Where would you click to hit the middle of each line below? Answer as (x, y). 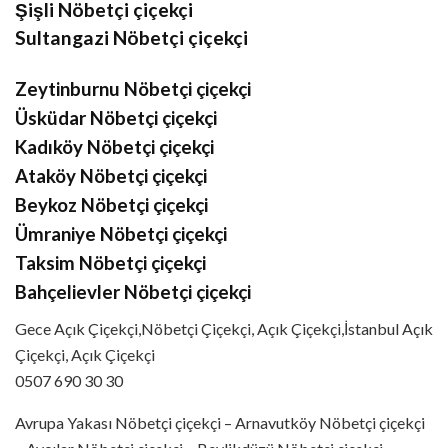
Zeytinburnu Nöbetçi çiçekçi (133, 89)
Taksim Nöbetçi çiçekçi (110, 263)
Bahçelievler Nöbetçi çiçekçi (133, 292)
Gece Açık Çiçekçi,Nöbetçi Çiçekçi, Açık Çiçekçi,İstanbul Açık (224, 329)
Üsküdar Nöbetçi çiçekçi (116, 118)
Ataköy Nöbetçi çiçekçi (111, 176)
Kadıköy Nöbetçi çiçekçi (114, 147)
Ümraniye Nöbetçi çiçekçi (121, 234)
